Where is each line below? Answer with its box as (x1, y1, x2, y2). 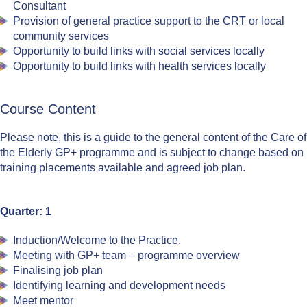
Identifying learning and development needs (13, 280, 226, 291)
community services (13, 30, 110, 42)
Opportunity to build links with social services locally (13, 45, 265, 57)
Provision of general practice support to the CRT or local (13, 15, 285, 27)
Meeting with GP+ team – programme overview (13, 249, 241, 261)
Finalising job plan (13, 265, 103, 276)
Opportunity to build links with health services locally (13, 60, 267, 72)
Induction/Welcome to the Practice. (13, 234, 182, 246)
